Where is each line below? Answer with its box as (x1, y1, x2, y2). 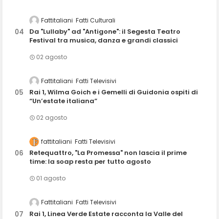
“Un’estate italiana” (29, 96, 97, 106)
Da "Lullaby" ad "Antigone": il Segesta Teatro (29, 27, 180, 37)
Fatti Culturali (76, 16, 115, 24)
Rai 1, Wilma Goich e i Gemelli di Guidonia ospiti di (29, 88, 198, 97)
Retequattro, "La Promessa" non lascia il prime (29, 148, 187, 158)
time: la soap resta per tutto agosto (29, 157, 151, 167)
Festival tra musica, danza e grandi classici (29, 36, 178, 45)
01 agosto (36, 174, 66, 183)
